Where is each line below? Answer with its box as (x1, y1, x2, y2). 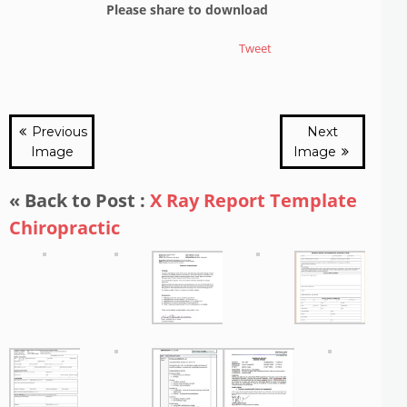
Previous (27, 124, 87, 140)
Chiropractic (9, 215, 120, 240)
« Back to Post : (9, 188, 150, 213)
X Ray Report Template (150, 188, 357, 213)
